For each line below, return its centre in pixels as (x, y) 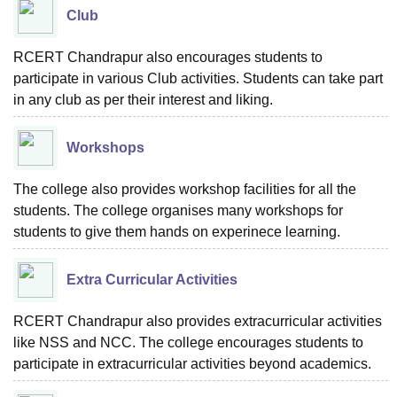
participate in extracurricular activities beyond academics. (192, 363)
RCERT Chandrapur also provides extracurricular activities (198, 321)
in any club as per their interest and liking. (143, 99)
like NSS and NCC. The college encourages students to (188, 342)
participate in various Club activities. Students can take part (198, 78)
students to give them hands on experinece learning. (177, 231)
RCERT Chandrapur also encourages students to (168, 57)
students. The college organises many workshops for (178, 210)
